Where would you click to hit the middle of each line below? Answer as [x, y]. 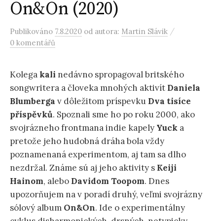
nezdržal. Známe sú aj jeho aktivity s [83, 168]
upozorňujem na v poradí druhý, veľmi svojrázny [106, 194]
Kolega [25, 74]
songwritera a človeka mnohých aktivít [89, 88]
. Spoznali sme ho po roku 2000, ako [124, 114]
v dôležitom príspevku [101, 101]
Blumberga [33, 101]
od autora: [103, 31]
